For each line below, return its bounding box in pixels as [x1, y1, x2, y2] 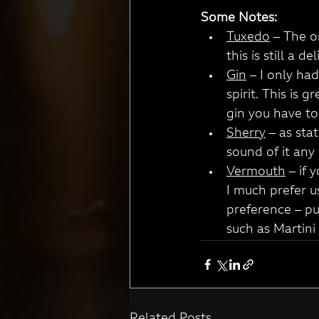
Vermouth [226, 166, 286, 179]
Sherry [226, 127, 266, 140]
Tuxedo [226, 31, 270, 44]
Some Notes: [201, 12, 277, 25]
